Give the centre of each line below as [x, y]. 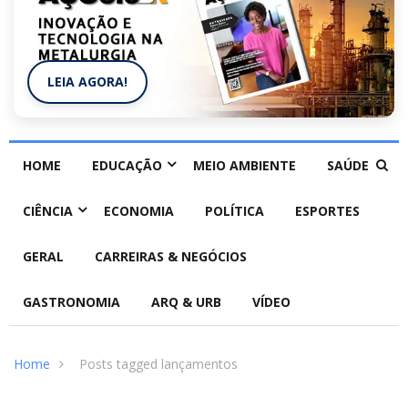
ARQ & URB [186, 302]
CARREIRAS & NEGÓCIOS [171, 257]
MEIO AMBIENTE [245, 166]
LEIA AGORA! [87, 82]
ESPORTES [327, 211]
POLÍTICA [235, 211]
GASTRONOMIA [71, 302]
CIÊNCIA [48, 211]
